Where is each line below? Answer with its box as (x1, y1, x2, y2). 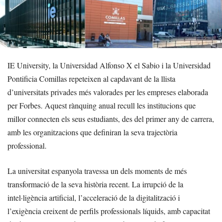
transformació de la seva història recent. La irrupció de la (7, 179, 183, 190)
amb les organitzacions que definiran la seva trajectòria (7, 127, 177, 138)
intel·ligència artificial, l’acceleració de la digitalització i (7, 192, 180, 203)
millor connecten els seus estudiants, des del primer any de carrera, (7, 113, 214, 124)
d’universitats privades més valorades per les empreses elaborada (7, 87, 208, 98)
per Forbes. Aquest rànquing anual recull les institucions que (7, 100, 196, 111)
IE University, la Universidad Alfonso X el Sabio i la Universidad (7, 60, 211, 71)
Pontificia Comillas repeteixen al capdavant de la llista (7, 73, 175, 84)
